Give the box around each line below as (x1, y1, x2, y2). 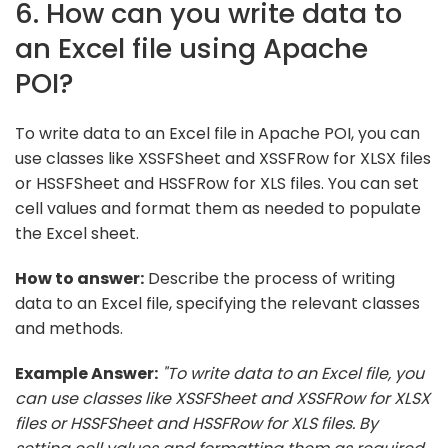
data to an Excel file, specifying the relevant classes (15, 291, 420, 315)
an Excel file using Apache (15, 28, 368, 68)
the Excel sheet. (15, 221, 139, 245)
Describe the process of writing (144, 266, 395, 290)
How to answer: (15, 266, 144, 290)
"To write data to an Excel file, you (162, 361, 424, 385)
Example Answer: (15, 361, 158, 385)
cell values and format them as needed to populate (15, 196, 421, 220)
